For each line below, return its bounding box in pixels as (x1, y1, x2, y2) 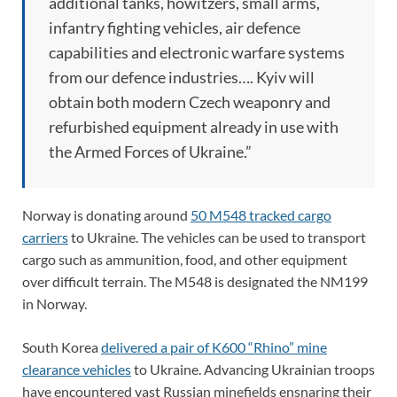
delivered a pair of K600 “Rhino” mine (101, 338, 327, 355)
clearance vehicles (22, 360, 131, 378)
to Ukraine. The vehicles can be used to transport (68, 228, 366, 245)
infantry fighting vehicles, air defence (49, 17, 300, 37)
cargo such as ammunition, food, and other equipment (22, 250, 347, 268)
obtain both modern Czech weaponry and (49, 91, 331, 112)
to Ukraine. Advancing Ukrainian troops (131, 360, 375, 378)
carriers (22, 228, 68, 245)
